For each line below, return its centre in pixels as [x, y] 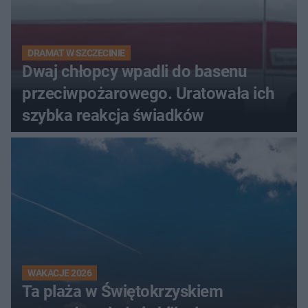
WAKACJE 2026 [60, 273]
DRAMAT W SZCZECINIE [76, 53]
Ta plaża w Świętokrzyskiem [123, 291]
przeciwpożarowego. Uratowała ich [148, 93]
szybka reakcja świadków [113, 115]
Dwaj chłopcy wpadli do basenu [134, 71]
